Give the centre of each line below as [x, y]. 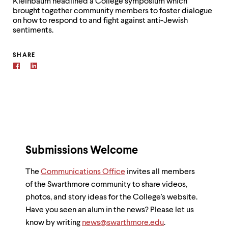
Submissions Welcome [82, 151]
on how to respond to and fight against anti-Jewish [100, 21]
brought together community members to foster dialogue [112, 11]
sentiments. [33, 31]
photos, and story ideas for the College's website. [111, 198]
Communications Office [83, 172]
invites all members [160, 172]
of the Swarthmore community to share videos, [106, 185]
